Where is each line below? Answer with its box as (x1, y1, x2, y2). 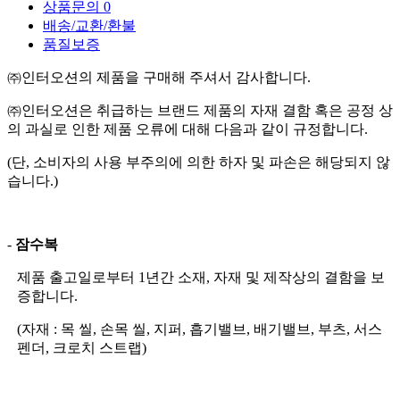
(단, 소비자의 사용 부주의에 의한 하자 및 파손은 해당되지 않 (7, 154, 390, 170)
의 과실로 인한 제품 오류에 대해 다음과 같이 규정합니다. (7, 121, 368, 137)
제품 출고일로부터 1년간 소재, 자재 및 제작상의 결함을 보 (17, 269, 385, 285)
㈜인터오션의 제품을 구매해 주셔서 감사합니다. (7, 69, 311, 85)
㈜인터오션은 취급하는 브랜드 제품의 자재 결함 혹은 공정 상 (7, 102, 393, 118)
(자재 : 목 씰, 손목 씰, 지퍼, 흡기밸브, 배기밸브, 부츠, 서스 (17, 321, 382, 337)
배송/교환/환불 (43, 17, 136, 33)
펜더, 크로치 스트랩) (17, 339, 146, 355)
